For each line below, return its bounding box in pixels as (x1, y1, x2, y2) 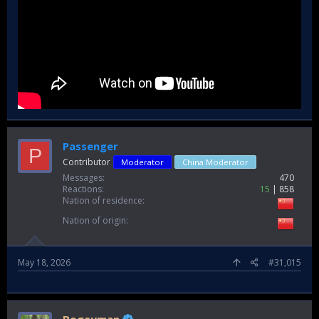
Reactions (63, 183, 102, 196)
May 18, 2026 (18, 256, 70, 269)
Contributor (63, 156, 110, 169)
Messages (63, 172, 103, 184)
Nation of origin (63, 214, 126, 227)
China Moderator (182, 157, 249, 168)
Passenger (63, 139, 118, 154)
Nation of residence (63, 194, 142, 207)
